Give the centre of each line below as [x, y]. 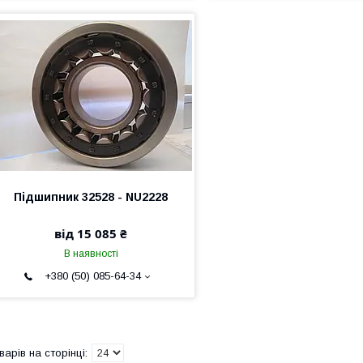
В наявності [91, 254]
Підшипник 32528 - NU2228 [91, 197]
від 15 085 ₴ [91, 233]
